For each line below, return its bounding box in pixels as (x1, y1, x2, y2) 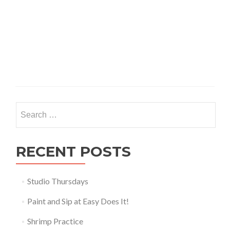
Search (16, 103, 40, 113)
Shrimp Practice (27, 216, 83, 226)
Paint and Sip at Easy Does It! (27, 196, 129, 206)
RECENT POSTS (16, 143, 131, 160)
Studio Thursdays (27, 176, 88, 186)
